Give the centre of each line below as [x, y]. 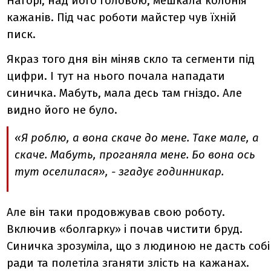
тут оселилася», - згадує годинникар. [119, 172]
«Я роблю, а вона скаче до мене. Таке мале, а [137, 138]
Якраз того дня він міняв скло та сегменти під [131, 60]
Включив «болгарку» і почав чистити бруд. [125, 229]
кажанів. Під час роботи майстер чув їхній [122, 17]
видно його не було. [62, 110]
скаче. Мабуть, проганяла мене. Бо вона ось [135, 155]
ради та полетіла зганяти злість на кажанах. [128, 263]
